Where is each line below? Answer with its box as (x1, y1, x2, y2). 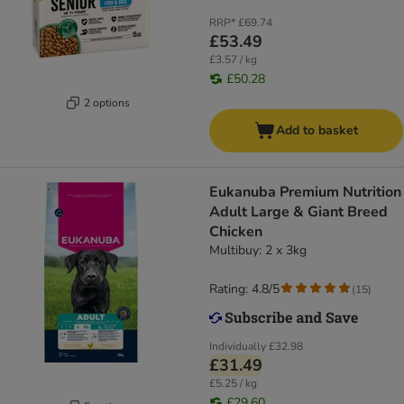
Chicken (209, 222, 262, 243)
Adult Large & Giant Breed (209, 202, 388, 223)
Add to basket (276, 122, 358, 140)
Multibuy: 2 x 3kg (209, 242, 307, 260)
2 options (84, 95, 130, 110)
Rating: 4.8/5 (209, 280, 280, 298)
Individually (209, 339, 266, 354)
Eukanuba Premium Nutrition (209, 182, 401, 203)
